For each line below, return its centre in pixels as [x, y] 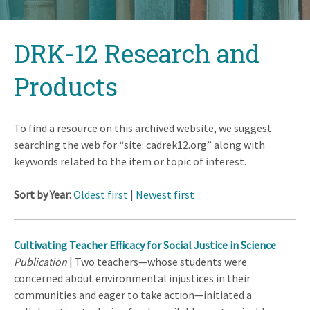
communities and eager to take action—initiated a [133, 294]
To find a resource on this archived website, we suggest [143, 128]
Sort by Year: [44, 194]
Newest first [165, 194]
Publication [40, 261]
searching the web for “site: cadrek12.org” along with [139, 144]
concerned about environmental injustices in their [132, 278]
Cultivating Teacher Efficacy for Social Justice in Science [145, 245]
